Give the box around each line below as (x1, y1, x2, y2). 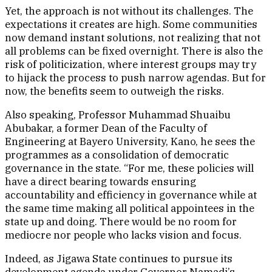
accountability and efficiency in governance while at (5, 188, 257, 202)
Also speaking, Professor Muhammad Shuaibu (5, 108, 231, 122)
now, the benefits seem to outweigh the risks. (5, 84, 224, 98)
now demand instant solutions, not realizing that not (5, 31, 260, 45)
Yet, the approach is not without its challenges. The (5, 4, 253, 18)
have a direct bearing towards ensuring (5, 175, 196, 189)
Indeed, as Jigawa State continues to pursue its (5, 252, 233, 266)
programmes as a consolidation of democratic (5, 148, 229, 162)
